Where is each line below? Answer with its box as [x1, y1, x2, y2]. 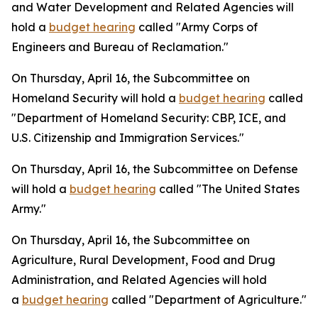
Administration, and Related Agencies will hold [11, 273, 267, 287]
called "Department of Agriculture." [109, 292, 307, 307]
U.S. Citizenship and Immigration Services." [11, 131, 244, 145]
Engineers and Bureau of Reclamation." [11, 40, 229, 54]
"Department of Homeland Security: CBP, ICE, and [11, 111, 286, 125]
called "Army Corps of [136, 20, 258, 34]
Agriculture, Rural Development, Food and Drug [11, 253, 275, 267]
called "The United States [156, 182, 300, 196]
